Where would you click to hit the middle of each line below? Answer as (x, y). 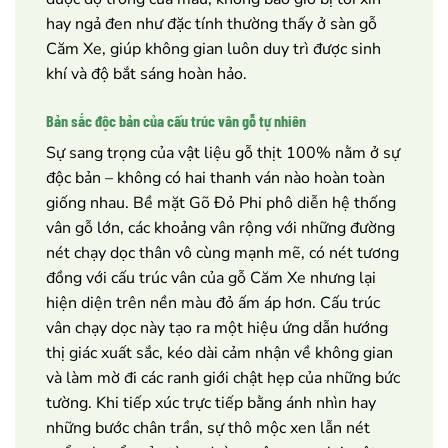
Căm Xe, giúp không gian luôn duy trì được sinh (213, 48)
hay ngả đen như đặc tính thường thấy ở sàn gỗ (211, 23)
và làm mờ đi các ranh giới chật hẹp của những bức (223, 377)
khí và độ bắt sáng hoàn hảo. (146, 73)
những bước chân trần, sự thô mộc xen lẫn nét (208, 427)
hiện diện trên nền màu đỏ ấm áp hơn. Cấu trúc (213, 302)
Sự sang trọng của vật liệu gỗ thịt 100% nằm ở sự (223, 152)
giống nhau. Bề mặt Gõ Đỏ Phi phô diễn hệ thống (221, 202)
